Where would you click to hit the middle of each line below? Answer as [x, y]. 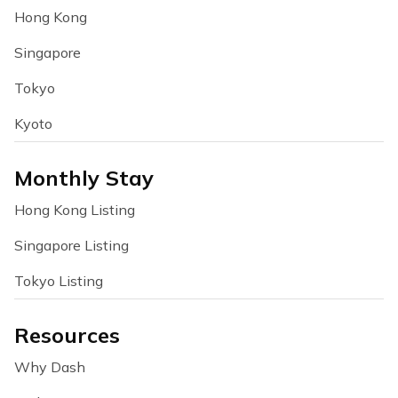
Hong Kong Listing [75, 210]
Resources [67, 335]
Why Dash [50, 367]
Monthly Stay [84, 178]
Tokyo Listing [59, 281]
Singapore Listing [72, 245]
